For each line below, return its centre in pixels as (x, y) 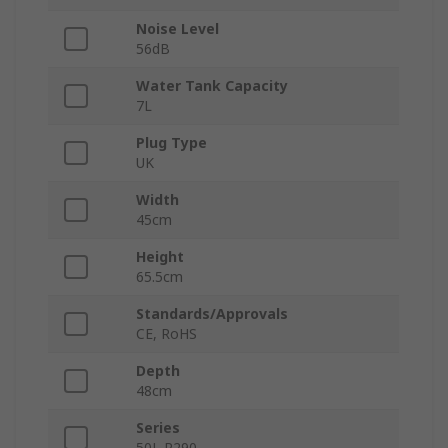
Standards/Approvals (212, 314)
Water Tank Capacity (212, 86)
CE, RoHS (166, 334)
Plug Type (171, 143)
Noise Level (177, 29)
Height (160, 257)
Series (158, 428)
